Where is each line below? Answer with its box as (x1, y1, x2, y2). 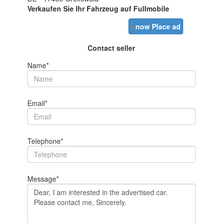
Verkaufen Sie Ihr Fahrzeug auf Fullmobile (27, 3, 169, 13)
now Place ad (135, 21, 181, 31)
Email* (27, 98, 47, 108)
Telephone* (27, 136, 63, 146)
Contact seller (88, 43, 135, 53)
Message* (27, 174, 59, 184)
